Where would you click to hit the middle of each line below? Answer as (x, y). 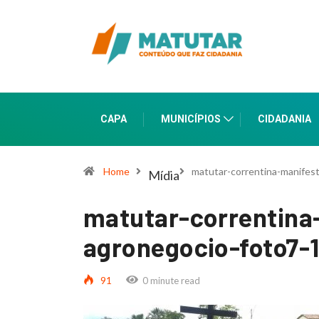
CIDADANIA (284, 119)
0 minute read (171, 281)
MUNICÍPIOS (191, 119)
